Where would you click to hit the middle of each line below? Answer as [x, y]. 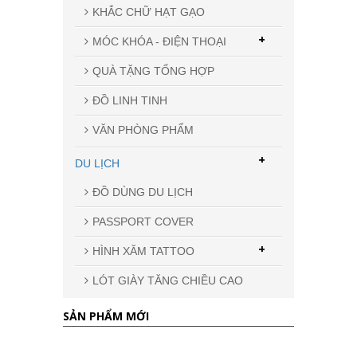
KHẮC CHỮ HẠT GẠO [149, 12]
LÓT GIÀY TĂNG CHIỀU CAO [168, 281]
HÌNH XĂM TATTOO [143, 251]
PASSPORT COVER [143, 222]
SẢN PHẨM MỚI [106, 316]
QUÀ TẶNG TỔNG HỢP [153, 71]
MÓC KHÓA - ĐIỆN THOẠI [159, 42]
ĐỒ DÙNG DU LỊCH [143, 192]
